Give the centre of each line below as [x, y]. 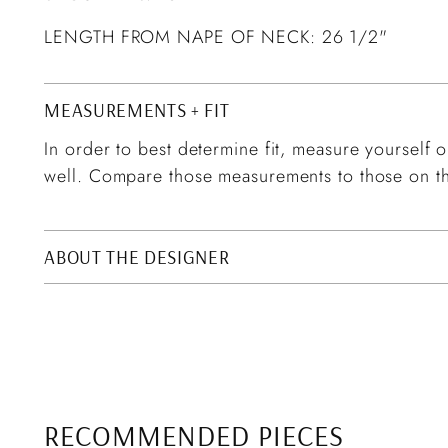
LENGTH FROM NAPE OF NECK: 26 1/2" [216, 36]
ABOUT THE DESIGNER [137, 256]
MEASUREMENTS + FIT [137, 109]
